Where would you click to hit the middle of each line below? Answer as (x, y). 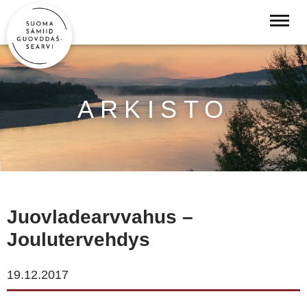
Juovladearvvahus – (100, 217)
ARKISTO (153, 109)
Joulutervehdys (78, 240)
